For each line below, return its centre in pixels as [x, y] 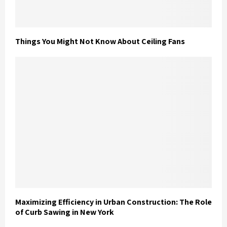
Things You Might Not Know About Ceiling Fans [100, 42]
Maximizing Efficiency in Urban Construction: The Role [113, 202]
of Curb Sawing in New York [65, 212]
